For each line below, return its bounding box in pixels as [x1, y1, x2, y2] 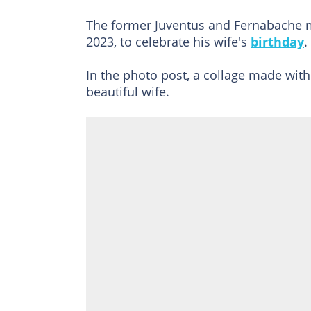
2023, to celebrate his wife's [86, 33, 251, 50]
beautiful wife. [86, 83, 169, 100]
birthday [251, 33, 304, 50]
